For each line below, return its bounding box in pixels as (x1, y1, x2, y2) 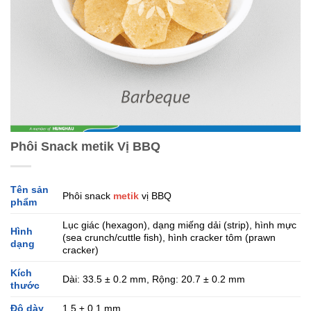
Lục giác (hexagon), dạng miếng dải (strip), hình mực (62, 219, 297, 231)
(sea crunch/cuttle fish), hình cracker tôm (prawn (62, 232, 276, 244)
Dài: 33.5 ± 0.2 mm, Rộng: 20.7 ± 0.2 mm (62, 274, 246, 285)
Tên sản (10, 184, 49, 196)
